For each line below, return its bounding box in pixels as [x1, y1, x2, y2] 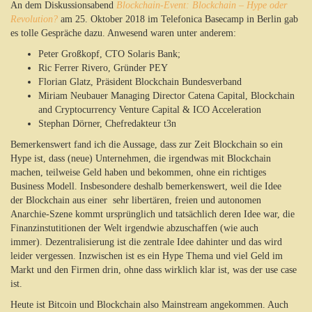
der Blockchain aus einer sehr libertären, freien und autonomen [10, 195, 261, 205]
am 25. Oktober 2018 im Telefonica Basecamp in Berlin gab [58, 14, 298, 24]
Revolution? [10, 14, 58, 24]
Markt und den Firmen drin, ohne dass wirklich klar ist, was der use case [10, 265, 297, 275]
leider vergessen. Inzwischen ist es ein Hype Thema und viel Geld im [10, 251, 283, 261]
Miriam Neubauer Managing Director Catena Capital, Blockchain [38, 91, 295, 101]
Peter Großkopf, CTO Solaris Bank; [38, 49, 183, 59]
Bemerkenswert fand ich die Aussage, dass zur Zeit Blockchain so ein [10, 139, 283, 150]
